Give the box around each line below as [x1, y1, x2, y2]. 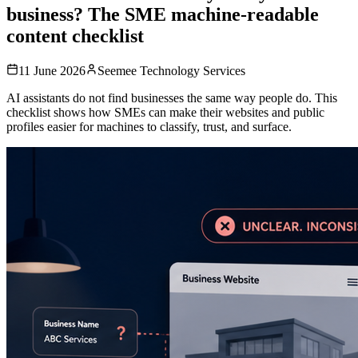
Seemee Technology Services [97, 63, 245, 78]
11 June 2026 [18, 63, 86, 78]
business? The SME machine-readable [6, 3, 319, 25]
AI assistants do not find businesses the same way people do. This [6, 90, 337, 105]
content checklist [6, 25, 144, 46]
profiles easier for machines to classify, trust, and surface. [6, 119, 292, 133]
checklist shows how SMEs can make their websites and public [6, 105, 324, 119]
